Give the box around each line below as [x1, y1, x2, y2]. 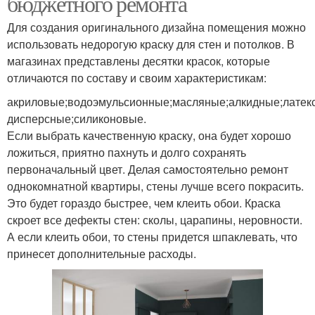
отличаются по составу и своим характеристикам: [7, 69, 266, 86]
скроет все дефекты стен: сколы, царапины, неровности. [7, 211, 302, 228]
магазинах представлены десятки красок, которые [7, 52, 270, 69]
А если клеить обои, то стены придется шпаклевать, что [7, 228, 297, 245]
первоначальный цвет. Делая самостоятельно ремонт [7, 160, 288, 177]
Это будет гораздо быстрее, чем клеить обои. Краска [7, 194, 281, 211]
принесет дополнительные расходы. [7, 245, 196, 262]
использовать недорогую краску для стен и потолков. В [7, 35, 295, 52]
